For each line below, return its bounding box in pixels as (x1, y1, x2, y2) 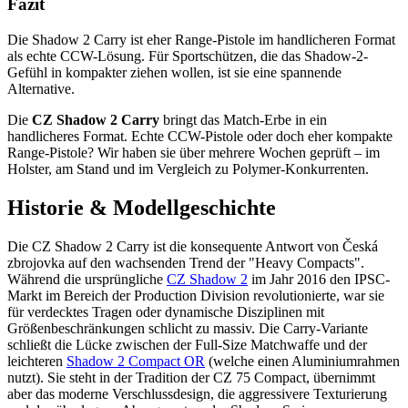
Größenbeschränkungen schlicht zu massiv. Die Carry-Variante (7, 320, 368, 336)
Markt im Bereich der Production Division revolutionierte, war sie (7, 287, 384, 303)
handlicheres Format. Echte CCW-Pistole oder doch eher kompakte (7, 127, 393, 144)
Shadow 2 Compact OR (66, 352, 205, 369)
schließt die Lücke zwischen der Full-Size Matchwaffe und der (7, 336, 367, 352)
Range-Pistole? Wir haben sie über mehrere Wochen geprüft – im (7, 144, 380, 160)
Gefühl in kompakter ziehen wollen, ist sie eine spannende (7, 64, 342, 80)
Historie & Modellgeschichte (7, 195, 276, 219)
